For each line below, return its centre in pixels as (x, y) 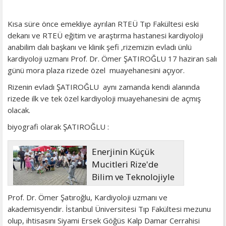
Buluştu (107, 189)
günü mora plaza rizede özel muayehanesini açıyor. (96, 70)
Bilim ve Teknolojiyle (133, 177)
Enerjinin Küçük (123, 151)
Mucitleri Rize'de (125, 164)
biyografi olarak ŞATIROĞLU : (58, 126)
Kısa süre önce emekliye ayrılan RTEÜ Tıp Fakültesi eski (103, 23)
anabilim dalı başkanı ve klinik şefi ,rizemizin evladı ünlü (100, 47)
